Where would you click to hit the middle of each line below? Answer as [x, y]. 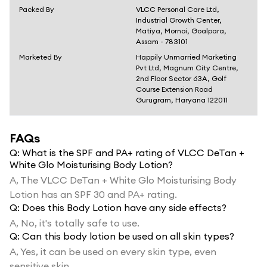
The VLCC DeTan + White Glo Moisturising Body [128, 180]
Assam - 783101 [162, 41]
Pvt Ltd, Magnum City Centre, [187, 68]
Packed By [37, 9]
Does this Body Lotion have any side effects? [124, 207]
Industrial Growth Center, [179, 20]
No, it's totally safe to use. [80, 223]
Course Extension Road [174, 89]
